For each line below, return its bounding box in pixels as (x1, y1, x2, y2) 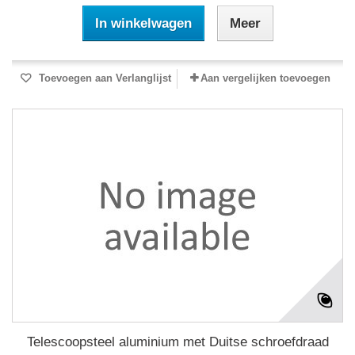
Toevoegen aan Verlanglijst (35, 72, 171, 84)
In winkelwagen (94, 16, 192, 31)
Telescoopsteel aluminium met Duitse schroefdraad (26, 334, 329, 349)
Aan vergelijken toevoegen (200, 72, 330, 84)
